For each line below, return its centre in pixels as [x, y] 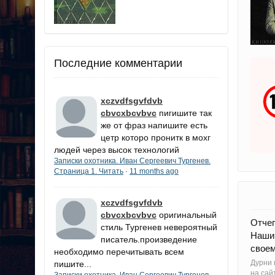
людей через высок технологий [117, 149]
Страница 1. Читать [89, 171]
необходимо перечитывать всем [119, 251]
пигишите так [185, 113]
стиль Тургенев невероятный [159, 227]
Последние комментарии [118, 63]
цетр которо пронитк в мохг [156, 137]
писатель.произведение [149, 239]
